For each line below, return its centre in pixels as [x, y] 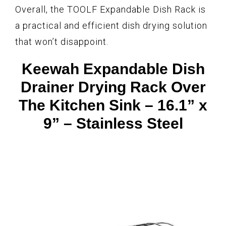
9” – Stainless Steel [113, 123]
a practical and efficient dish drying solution [111, 25]
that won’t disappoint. [62, 41]
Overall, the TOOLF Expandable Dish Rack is [110, 9]
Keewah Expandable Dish [113, 69]
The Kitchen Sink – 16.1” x [113, 105]
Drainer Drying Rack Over [113, 87]
